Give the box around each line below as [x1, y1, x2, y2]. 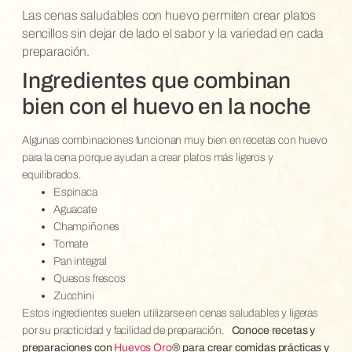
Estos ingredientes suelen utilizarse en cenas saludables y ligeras [21, 306, 319, 319]
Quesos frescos [53, 272, 128, 284]
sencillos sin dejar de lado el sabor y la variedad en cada [21, 26, 324, 40]
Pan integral [53, 255, 109, 267]
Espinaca [53, 185, 100, 198]
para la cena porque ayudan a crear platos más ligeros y [21, 151, 273, 163]
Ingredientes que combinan [21, 68, 291, 93]
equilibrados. [21, 168, 82, 181]
